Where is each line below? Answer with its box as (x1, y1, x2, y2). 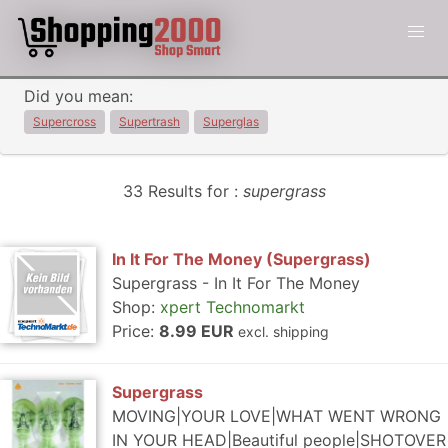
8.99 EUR (159, 321, 238, 341)
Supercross (33, 114, 96, 129)
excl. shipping (238, 323, 329, 340)
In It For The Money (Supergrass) (112, 249, 371, 269)
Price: (112, 321, 159, 341)
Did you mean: (24, 86, 133, 106)
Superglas (203, 114, 259, 129)
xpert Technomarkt (160, 297, 305, 317)
